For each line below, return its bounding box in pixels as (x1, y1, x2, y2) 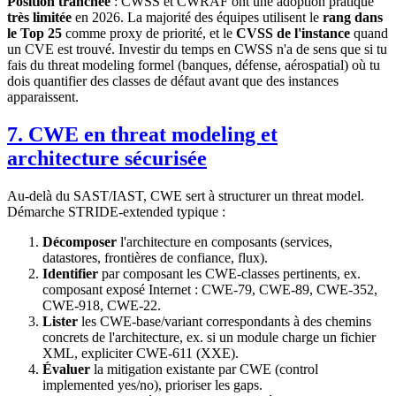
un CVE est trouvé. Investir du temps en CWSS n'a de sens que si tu (7, 41, 387, 57)
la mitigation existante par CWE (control (90, 361, 318, 377)
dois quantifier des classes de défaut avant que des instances (7, 72, 339, 88)
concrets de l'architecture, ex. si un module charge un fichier (42, 329, 376, 345)
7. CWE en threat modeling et (7, 122, 278, 146)
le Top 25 (7, 25, 62, 41)
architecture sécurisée (7, 146, 207, 170)
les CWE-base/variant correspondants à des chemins (78, 313, 371, 329)
